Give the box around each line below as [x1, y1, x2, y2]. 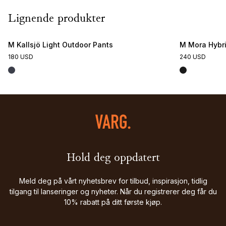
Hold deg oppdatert [66, 152, 160, 165]
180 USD [8, 53, 33, 61]
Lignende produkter [8, 13, 105, 26]
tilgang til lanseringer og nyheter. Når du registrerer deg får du [9, 187, 217, 196]
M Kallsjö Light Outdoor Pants [8, 40, 113, 49]
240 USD [180, 53, 206, 61]
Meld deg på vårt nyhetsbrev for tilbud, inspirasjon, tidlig [19, 177, 207, 186]
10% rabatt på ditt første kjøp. [64, 198, 162, 207]
